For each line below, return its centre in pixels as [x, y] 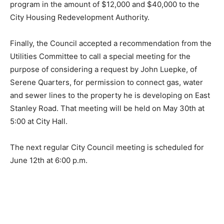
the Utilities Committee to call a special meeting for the [107, 63]
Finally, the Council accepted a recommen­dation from [104, 50]
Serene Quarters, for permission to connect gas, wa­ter [106, 89]
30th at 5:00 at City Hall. [52, 128]
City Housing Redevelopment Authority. [80, 24]
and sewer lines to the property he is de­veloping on [101, 102]
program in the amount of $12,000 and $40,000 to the [105, 11]
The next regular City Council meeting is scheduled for [107, 154]
